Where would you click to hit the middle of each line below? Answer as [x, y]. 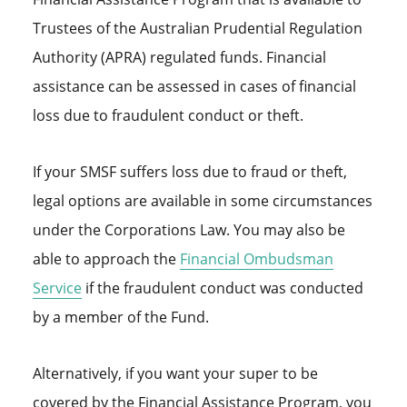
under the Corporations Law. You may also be [189, 230]
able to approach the [106, 259]
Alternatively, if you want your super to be [175, 374]
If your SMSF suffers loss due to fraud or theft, [189, 172]
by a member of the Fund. [120, 318]
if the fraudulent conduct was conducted [222, 288]
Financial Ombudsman [256, 259]
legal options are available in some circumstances [202, 201]
